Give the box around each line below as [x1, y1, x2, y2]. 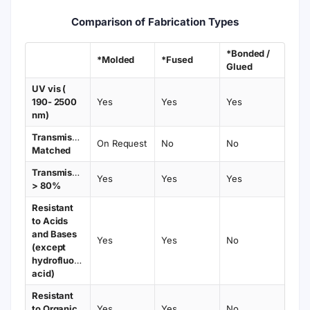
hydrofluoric [32, 255, 86, 266]
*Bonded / [226, 48, 271, 59]
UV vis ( [32, 83, 66, 94]
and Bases [32, 228, 77, 239]
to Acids [32, 215, 69, 226]
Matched [32, 145, 71, 156]
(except [32, 241, 66, 253]
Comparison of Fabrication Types [71, 15, 239, 28]
